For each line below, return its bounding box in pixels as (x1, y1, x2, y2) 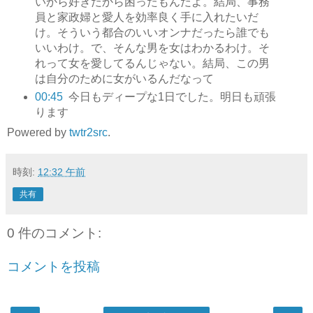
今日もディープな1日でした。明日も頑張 (68, 91, 276, 103)
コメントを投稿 (7, 259, 100, 274)
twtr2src (69, 126, 108, 139)
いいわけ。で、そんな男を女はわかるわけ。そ (34, 42, 270, 54)
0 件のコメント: (7, 226, 101, 241)
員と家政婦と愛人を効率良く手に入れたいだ (34, 11, 259, 24)
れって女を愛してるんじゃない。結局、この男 (34, 57, 270, 70)
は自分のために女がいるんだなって (34, 73, 214, 85)
